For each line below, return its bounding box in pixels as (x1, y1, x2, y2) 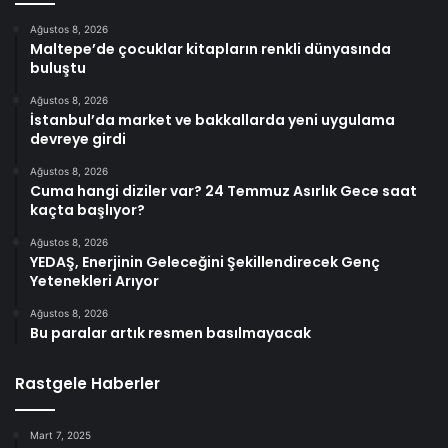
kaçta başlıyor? (30, 200, 145, 221)
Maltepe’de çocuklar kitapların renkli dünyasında (30, 39, 391, 60)
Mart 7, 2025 (30, 429, 91, 442)
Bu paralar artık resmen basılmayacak (30, 323, 311, 344)
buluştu (30, 58, 86, 79)
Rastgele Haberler (15, 373, 160, 395)
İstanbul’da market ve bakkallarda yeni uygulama (30, 110, 395, 131)
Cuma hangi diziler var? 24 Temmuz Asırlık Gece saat (30, 181, 417, 202)
